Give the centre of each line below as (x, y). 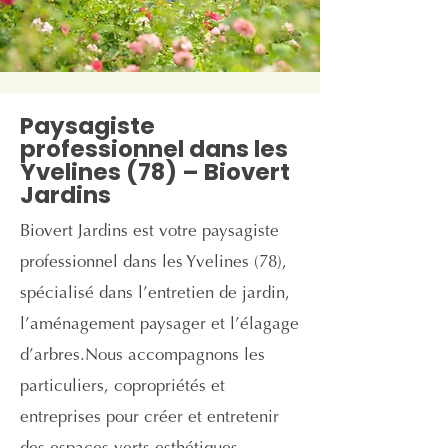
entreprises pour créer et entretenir (149, 418)
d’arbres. (52, 356)
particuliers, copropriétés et (122, 387)
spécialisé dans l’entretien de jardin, (155, 294)
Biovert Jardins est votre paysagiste (149, 232)
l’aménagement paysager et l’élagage (159, 325)
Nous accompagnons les (175, 356)
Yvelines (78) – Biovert (155, 172)
